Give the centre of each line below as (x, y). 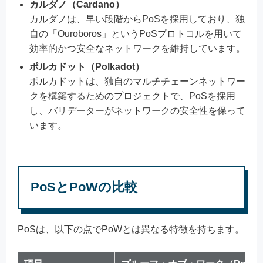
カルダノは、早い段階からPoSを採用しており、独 (137, 19)
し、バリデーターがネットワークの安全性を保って (137, 110)
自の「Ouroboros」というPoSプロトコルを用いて (136, 33)
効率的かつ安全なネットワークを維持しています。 (137, 48)
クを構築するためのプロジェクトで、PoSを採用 (132, 96)
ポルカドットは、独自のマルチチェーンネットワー (137, 81)
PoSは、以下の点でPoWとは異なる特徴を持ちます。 (131, 229)
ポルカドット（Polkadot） (87, 66)
